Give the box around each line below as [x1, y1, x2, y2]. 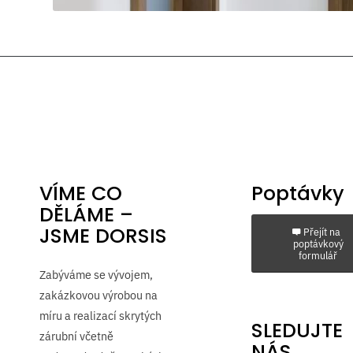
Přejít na [303, 225, 340, 239]
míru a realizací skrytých [39, 307, 162, 323]
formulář [299, 249, 337, 262]
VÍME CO [39, 180, 122, 207]
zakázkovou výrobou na [39, 287, 158, 303]
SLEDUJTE [251, 317, 343, 344]
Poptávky [251, 180, 344, 207]
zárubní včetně [39, 328, 113, 344]
